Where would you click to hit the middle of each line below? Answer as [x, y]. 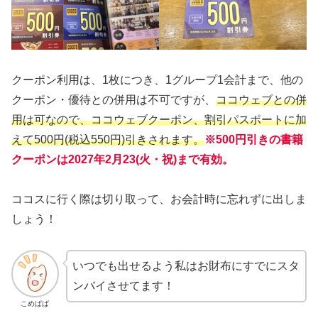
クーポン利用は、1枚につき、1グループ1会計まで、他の [157, 79]
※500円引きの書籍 [254, 139]
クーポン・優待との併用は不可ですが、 [114, 99]
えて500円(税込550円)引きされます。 [108, 139]
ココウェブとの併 [261, 99]
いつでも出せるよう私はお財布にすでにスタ [186, 266]
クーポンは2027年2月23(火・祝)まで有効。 [122, 159]
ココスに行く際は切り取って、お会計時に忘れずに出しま [159, 199]
